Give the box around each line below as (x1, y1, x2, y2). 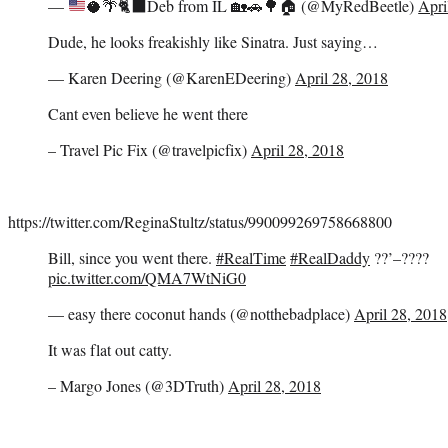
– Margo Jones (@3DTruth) (48, 374, 228, 396)
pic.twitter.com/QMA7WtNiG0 (48, 266, 246, 288)
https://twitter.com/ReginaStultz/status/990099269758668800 (8, 210, 392, 232)
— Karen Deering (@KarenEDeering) (48, 66, 295, 88)
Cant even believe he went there (48, 102, 248, 124)
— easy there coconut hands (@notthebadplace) (48, 302, 354, 324)
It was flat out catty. (48, 338, 172, 360)
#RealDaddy (290, 246, 370, 268)
